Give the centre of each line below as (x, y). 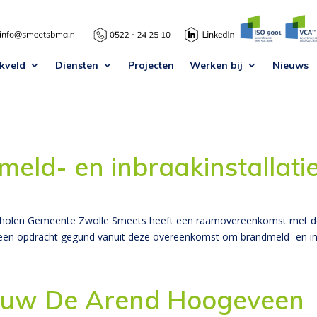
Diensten (76, 65)
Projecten (151, 65)
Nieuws (290, 65)
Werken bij (216, 65)
